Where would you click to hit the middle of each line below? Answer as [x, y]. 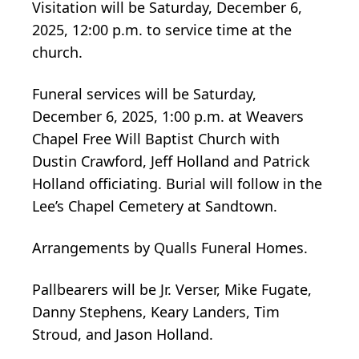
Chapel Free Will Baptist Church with [156, 139]
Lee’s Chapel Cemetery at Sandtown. [155, 206]
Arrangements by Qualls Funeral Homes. [170, 248]
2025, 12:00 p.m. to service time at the [162, 30]
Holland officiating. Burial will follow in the [177, 184]
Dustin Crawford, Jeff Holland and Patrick [171, 161]
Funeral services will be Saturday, [144, 94]
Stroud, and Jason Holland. [123, 335]
